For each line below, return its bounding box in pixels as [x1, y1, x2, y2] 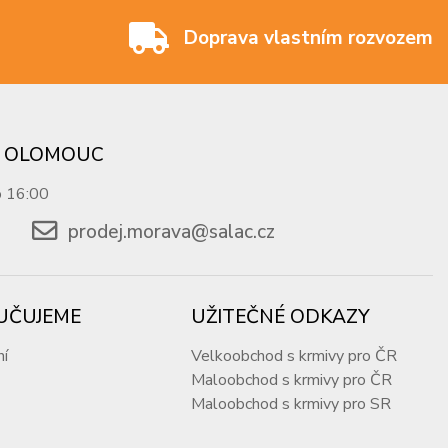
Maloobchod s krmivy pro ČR [191, 369, 393, 392]
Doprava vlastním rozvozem [183, 24, 433, 51]
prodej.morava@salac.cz [68, 219, 276, 246]
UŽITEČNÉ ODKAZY [191, 304, 371, 331]
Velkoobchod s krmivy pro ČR [191, 345, 398, 368]
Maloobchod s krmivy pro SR [191, 393, 392, 416]
